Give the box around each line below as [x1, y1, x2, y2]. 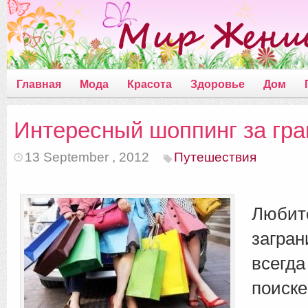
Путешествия [174, 150, 256, 164]
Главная [16, 78, 61, 91]
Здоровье [190, 78, 245, 91]
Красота [127, 78, 172, 91]
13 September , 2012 [25, 150, 149, 164]
